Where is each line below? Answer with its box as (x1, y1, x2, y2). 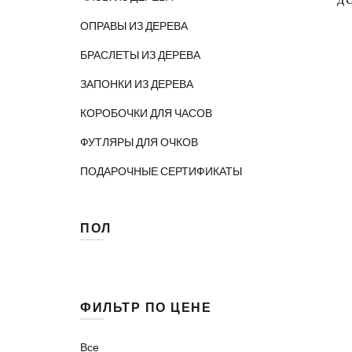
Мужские (80, 292, 125, 306)
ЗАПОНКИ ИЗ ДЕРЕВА (80, 78, 193, 91)
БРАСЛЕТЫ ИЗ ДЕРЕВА (80, 49, 200, 62)
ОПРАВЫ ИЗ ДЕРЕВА (80, 20, 188, 33)
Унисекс (80, 322, 121, 335)
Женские (80, 262, 126, 276)
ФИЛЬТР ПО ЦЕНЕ (80, 300, 211, 315)
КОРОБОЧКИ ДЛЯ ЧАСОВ (80, 107, 212, 120)
